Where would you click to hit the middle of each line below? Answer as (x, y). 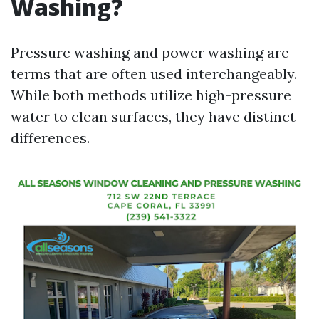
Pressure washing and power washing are (150, 52)
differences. (50, 138)
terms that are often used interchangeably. (154, 74)
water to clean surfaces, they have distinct (153, 116)
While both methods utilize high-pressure (151, 95)
